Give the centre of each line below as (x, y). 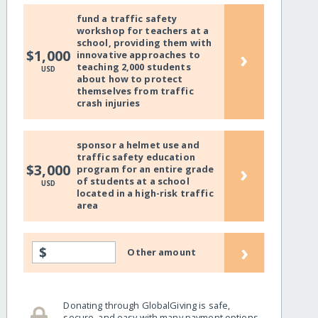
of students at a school (133, 181)
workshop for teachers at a (143, 31)
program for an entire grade (145, 169)
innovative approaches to (138, 55)
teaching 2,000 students (133, 67)
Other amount (161, 252)
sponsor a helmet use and (138, 145)
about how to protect (130, 79)
